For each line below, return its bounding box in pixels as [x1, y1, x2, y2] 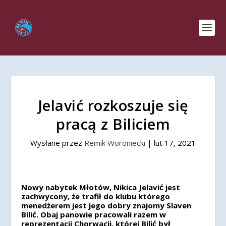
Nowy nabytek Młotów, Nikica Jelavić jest [21, 182, 181, 192]
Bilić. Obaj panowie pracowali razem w [21, 209, 166, 219]
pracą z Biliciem [56, 114, 170, 134]
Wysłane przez [30, 138, 84, 148]
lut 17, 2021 [154, 138, 196, 148]
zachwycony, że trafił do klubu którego [21, 191, 171, 201]
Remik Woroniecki [84, 138, 145, 148]
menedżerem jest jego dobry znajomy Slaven [21, 200, 192, 210]
